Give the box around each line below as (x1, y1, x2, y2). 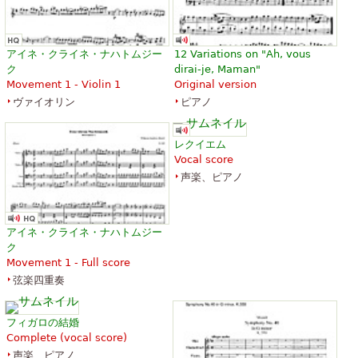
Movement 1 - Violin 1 (6, 78, 121, 91)
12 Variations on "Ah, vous (174, 48, 311, 61)
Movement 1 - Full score (6, 256, 130, 268)
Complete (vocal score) (6, 331, 127, 344)
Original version (174, 78, 257, 91)
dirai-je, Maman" (174, 63, 261, 76)
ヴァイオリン (13, 96, 75, 109)
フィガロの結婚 (6, 316, 79, 328)
